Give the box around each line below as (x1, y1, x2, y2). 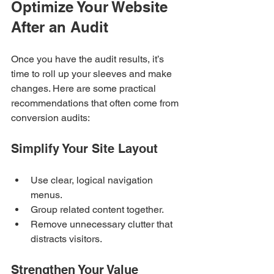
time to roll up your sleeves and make (11, 67, 174, 80)
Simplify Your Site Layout (11, 141, 158, 156)
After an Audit (11, 18, 108, 35)
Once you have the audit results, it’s (11, 53, 166, 65)
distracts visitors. (31, 232, 102, 245)
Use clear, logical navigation (31, 174, 155, 186)
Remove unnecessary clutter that (31, 218, 175, 230)
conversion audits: (11, 111, 90, 124)
